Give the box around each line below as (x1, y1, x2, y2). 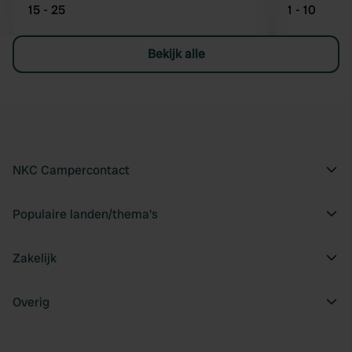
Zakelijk (13, 250, 57, 266)
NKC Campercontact (13, 162, 130, 178)
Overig (13, 294, 49, 310)
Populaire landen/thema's (13, 206, 158, 222)
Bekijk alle (147, 46, 205, 62)
